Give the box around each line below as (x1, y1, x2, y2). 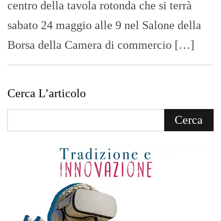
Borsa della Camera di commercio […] (7, 38, 194, 51)
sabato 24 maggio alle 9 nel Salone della (7, 18, 201, 32)
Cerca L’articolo (7, 86, 86, 100)
